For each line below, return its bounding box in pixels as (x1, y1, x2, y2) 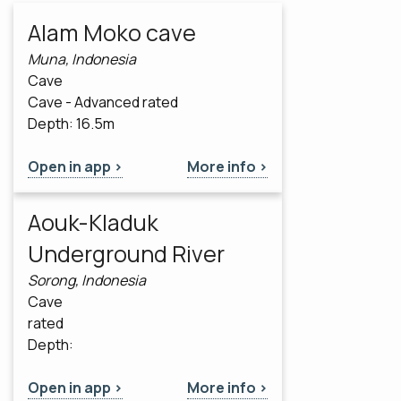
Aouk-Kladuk (28, 206, 158, 238)
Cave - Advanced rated (28, 91, 178, 112)
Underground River (28, 237, 225, 269)
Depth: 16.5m (28, 113, 115, 133)
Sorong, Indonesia (28, 269, 146, 290)
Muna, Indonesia (28, 48, 136, 69)
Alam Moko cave (28, 16, 196, 48)
